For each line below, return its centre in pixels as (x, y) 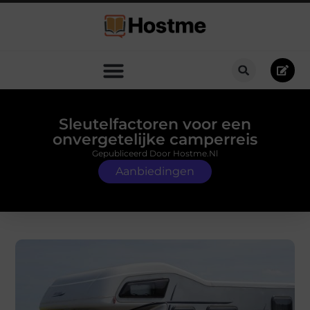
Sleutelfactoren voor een (155, 125)
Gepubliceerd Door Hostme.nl (155, 154)
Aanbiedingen (155, 172)
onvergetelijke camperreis (155, 140)
